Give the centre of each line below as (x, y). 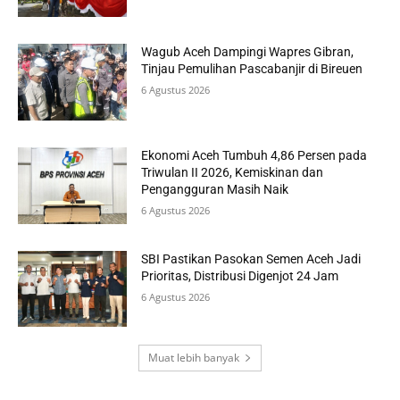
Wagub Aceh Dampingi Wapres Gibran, (248, 52)
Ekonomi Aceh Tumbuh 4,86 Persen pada (254, 155)
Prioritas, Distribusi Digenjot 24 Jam (240, 275)
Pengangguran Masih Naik (215, 189)
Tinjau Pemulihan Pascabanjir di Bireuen (252, 69)
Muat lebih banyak (194, 358)
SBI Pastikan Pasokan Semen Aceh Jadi (251, 258)
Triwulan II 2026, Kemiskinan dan (233, 172)
